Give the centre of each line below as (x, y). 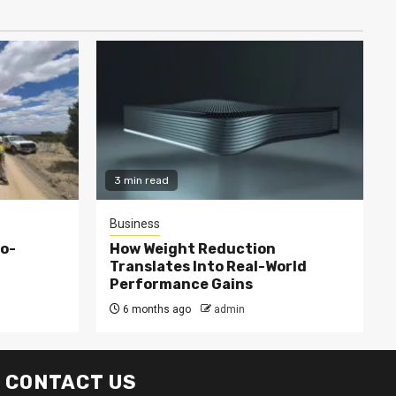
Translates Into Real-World (208, 267)
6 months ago (155, 309)
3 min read (141, 180)
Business (134, 224)
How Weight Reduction (192, 249)
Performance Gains (181, 284)
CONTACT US (71, 382)
